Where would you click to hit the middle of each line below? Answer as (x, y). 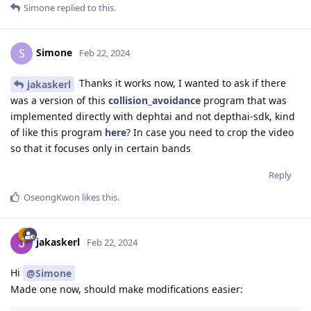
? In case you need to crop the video (210, 132)
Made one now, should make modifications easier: (127, 289)
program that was (244, 100)
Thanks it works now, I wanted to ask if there (181, 83)
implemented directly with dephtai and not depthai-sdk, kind (153, 116)
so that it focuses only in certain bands (101, 148)
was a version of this (59, 100)
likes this (99, 197)
